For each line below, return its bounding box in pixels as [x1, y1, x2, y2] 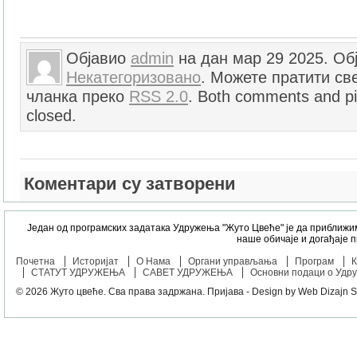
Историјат [72, 256, 119, 268]
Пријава [206, 286, 244, 298]
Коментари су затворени [24, 174, 236, 194]
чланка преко [26, 88, 129, 106]
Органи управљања [187, 256, 277, 268]
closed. [26, 107, 76, 125]
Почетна [15, 256, 55, 268]
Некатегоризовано [66, 69, 201, 87]
